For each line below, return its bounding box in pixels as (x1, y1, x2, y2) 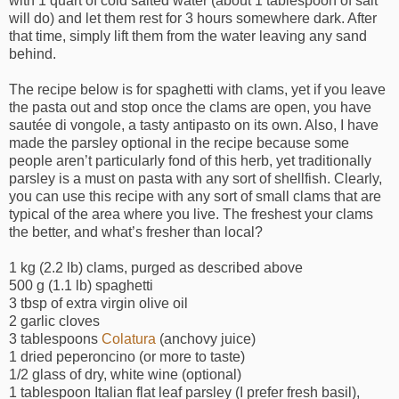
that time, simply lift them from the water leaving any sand (9, 28, 367, 45)
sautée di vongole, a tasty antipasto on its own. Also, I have (9, 118, 379, 134)
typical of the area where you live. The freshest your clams (9, 207, 373, 223)
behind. (9, 46, 56, 62)
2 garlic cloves (9, 313, 100, 330)
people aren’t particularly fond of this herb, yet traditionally (9, 153, 371, 169)
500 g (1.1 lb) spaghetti (9, 278, 153, 294)
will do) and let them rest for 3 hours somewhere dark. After (9, 11, 377, 27)
